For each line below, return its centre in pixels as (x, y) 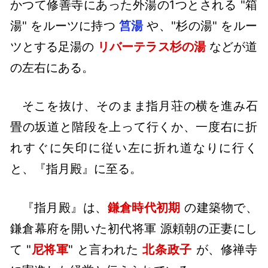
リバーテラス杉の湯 (152, 46)
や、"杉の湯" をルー (200, 25)
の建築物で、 (219, 207)
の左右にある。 (52, 67)
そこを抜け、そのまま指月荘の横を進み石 (140, 106)
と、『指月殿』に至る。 (76, 169)
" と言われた (106, 249)
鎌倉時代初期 (144, 207)
